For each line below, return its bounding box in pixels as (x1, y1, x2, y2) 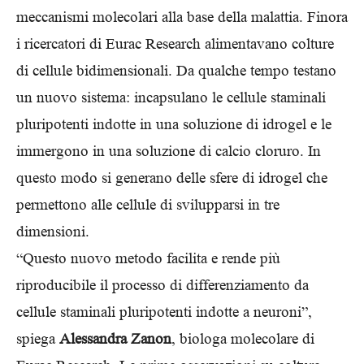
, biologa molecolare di (171, 330, 314, 347)
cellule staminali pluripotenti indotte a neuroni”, (16, 303, 312, 320)
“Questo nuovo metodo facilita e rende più (16, 249, 280, 266)
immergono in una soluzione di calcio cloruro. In (16, 142, 321, 159)
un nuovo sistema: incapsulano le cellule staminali (16, 89, 326, 106)
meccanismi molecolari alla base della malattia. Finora (16, 8, 348, 25)
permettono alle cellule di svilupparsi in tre (16, 196, 279, 213)
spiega (16, 330, 59, 347)
